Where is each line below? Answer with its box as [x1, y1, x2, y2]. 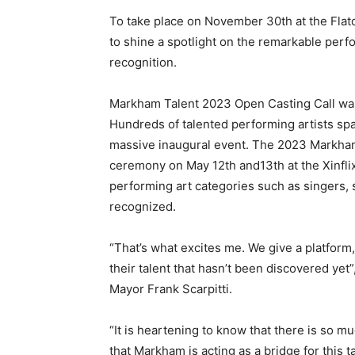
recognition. [109, 55, 177, 71]
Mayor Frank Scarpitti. [109, 281, 232, 297]
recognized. [109, 199, 176, 215]
